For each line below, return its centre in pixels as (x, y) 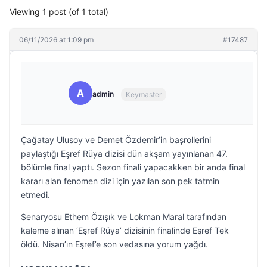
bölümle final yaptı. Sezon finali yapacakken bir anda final (133, 167)
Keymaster (144, 94)
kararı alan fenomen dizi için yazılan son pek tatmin (120, 181)
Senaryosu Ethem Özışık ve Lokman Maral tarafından (124, 217)
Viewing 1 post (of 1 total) (59, 12)
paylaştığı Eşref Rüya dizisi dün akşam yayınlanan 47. (124, 153)
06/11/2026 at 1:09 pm (56, 40)
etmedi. (35, 195)
